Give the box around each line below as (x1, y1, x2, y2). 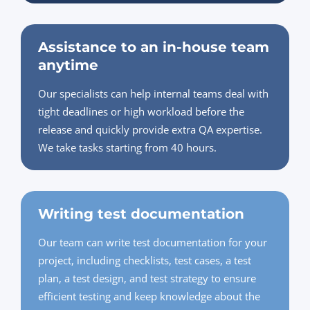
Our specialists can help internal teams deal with (38, 86, 268, 101)
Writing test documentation (38, 206, 244, 223)
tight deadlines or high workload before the (38, 104, 244, 119)
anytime (38, 57, 98, 74)
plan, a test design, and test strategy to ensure (38, 271, 256, 286)
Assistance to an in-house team (38, 39, 269, 56)
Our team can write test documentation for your (38, 235, 267, 250)
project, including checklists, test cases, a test (38, 253, 251, 268)
